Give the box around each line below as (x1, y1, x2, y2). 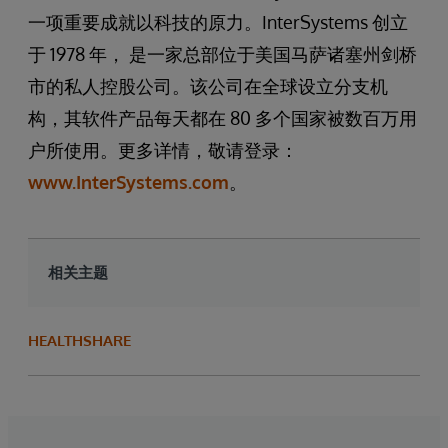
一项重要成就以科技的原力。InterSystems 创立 (28, 11, 408, 33)
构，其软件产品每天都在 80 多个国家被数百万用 (28, 107, 417, 129)
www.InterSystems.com (28, 171, 229, 193)
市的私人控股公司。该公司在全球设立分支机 (28, 75, 388, 97)
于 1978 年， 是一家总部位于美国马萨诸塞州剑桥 (28, 43, 417, 65)
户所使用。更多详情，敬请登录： (28, 139, 298, 161)
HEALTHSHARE (28, 331, 131, 350)
